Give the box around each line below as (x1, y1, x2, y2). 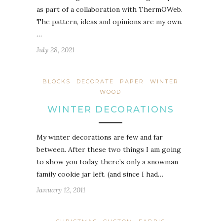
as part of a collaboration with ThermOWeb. (37, 4, 183, 14)
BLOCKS (42, 77, 71, 85)
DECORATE (76, 77, 114, 85)
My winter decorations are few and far (37, 132, 163, 142)
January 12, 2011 (37, 185, 85, 194)
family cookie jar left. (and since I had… (37, 169, 163, 179)
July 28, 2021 (37, 45, 74, 54)
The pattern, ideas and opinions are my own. (37, 17, 183, 26)
